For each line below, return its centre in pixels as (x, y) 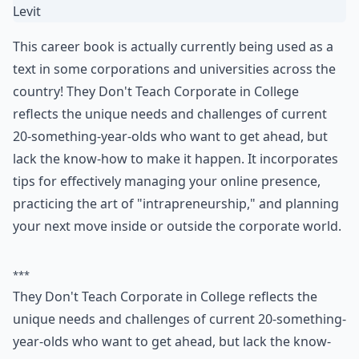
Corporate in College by (153, 165)
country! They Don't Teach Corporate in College (156, 336)
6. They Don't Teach (129, 137)
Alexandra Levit (106, 194)
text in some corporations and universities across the (174, 313)
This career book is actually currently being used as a (173, 291)
